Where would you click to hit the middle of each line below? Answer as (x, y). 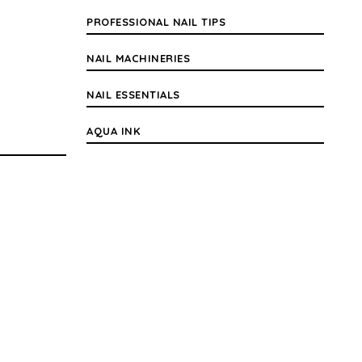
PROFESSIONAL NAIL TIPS (156, 21)
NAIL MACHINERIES (139, 58)
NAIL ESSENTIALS (133, 94)
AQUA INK (114, 130)
